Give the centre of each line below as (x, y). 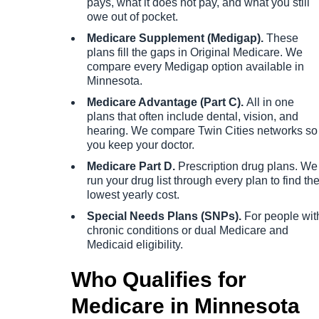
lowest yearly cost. (133, 195)
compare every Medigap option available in (195, 67)
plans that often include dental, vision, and (193, 117)
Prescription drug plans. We (246, 167)
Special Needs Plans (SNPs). (164, 216)
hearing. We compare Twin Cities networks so (202, 131)
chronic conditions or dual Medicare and (188, 231)
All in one (269, 103)
